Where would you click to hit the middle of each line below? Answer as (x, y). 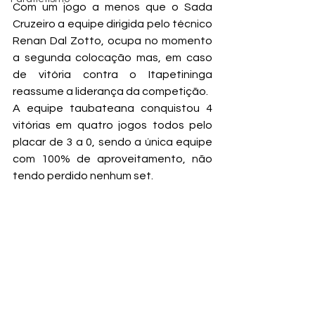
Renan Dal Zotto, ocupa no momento (112, 41)
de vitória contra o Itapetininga (112, 75)
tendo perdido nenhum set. (83, 176)
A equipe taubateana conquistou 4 (112, 108)
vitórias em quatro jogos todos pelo (112, 125)
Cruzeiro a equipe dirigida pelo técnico (112, 24)
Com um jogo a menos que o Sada (112, 7)
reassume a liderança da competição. (110, 91)
